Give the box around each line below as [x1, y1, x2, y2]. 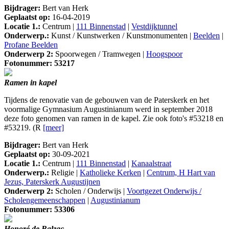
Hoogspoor [146, 50, 182, 59]
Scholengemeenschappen [4, 196, 85, 205]
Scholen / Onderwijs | [53, 187, 127, 196]
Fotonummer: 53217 [4, 59, 75, 68]
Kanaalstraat [131, 159, 171, 168]
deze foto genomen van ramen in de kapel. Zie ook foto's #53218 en [4, 114, 223, 123]
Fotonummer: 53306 [4, 205, 75, 214]
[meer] [43, 123, 64, 132]
